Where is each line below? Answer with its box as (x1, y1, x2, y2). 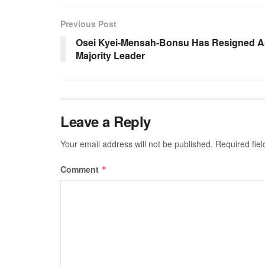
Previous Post (60, 17, 117, 30)
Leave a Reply (60, 111, 151, 131)
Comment (60, 163, 101, 175)
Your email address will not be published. (60, 137, 213, 150)
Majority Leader (76, 48, 145, 62)
